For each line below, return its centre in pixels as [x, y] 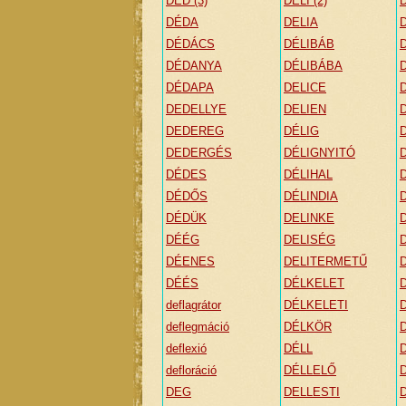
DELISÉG [309, 240]
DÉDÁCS [190, 44]
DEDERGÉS [199, 153]
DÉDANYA [194, 66]
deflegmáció [198, 327]
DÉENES [190, 261]
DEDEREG [195, 131]
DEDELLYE [196, 109]
